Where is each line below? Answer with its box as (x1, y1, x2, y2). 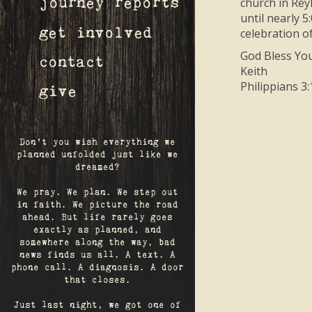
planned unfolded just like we (17, 150, 178, 159)
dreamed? (75, 162, 120, 172)
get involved (39, 24, 153, 41)
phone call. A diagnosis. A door (11, 263, 184, 272)
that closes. (64, 275, 131, 285)
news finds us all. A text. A (19, 250, 175, 260)
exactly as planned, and (33, 225, 162, 235)
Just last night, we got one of (14, 300, 181, 310)
